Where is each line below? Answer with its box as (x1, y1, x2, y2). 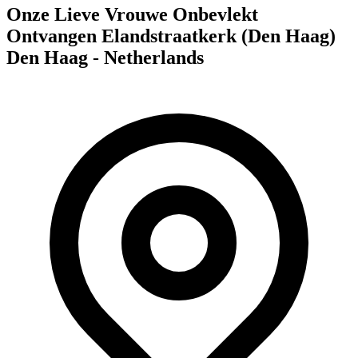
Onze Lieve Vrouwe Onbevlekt (6, 3, 258, 25)
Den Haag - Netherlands (6, 46, 204, 68)
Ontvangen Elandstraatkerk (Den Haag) (6, 25, 336, 46)
